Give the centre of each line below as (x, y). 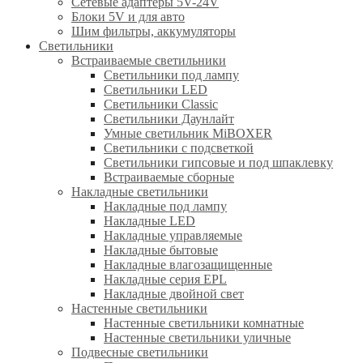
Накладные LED (149, 220)
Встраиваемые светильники (149, 60)
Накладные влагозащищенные (188, 264)
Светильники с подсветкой (179, 147)
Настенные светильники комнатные (204, 322)
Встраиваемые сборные (169, 177)
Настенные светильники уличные (197, 337)
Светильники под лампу (171, 75)
